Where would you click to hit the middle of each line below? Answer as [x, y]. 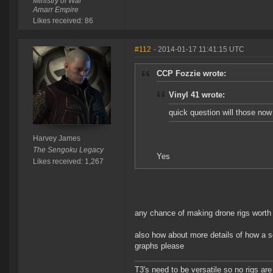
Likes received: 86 [63, 21]
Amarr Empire [55, 10]
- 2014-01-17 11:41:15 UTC [199, 50]
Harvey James [56, 139]
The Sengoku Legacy [68, 150]
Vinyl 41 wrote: [197, 95]
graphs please [159, 246]
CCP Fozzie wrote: [191, 74]
